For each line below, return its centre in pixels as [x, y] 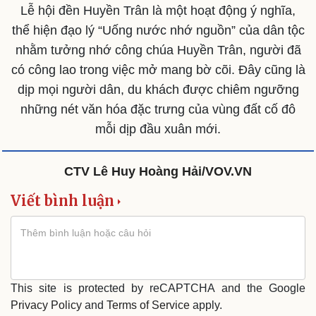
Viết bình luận [62, 201]
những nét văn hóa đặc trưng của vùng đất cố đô [158, 110]
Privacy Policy [46, 305]
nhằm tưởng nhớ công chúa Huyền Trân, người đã [158, 50]
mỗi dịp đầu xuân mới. [158, 129]
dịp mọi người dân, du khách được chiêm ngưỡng [158, 90]
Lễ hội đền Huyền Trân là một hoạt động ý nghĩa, [158, 11]
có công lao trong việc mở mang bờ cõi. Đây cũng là [158, 70]
